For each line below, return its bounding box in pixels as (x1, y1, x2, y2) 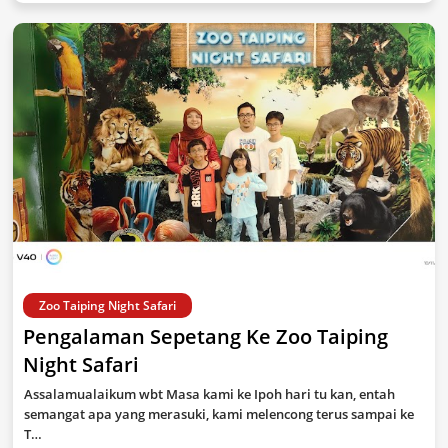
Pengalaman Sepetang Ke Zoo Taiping (23, 323, 388, 350)
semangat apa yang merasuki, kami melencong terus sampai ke (24, 405, 414, 423)
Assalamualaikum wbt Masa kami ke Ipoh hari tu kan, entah (24, 385, 395, 403)
